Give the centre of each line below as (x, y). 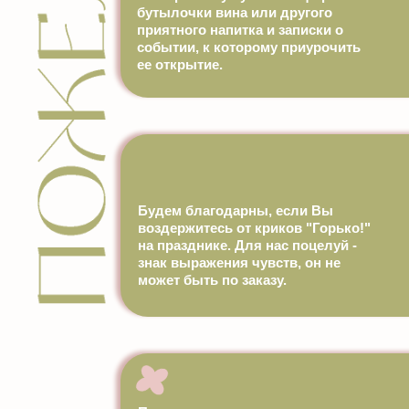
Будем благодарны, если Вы (236, 210)
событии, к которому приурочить (249, 47)
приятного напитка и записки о (240, 30)
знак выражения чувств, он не (239, 262)
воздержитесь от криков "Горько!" (254, 228)
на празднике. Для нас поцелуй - (247, 245)
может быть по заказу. (212, 280)
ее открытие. (180, 64)
